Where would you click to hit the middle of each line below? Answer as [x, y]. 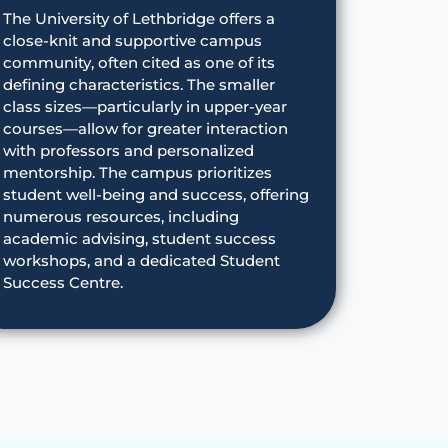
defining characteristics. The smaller [138, 84]
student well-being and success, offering [155, 194]
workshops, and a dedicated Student [141, 260]
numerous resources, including [120, 216]
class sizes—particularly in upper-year [144, 106]
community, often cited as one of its [138, 62]
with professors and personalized [128, 150]
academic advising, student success [139, 238]
